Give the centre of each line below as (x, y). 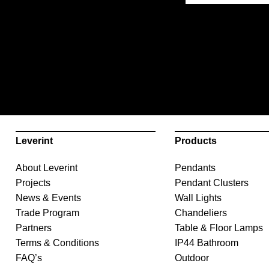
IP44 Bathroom (206, 243)
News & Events (48, 198)
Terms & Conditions (57, 243)
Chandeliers (201, 213)
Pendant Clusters (211, 183)
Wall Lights (198, 198)
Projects (33, 183)
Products (195, 141)
